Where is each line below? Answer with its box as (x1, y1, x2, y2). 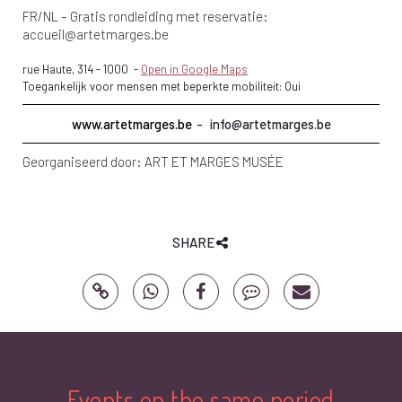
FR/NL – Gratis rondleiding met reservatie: (22, 8, 268, 25)
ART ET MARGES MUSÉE (144, 153, 284, 170)
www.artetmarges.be (71, 116, 192, 133)
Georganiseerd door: (22, 153, 144, 170)
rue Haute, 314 (22, 62, 96, 77)
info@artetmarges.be (209, 116, 331, 133)
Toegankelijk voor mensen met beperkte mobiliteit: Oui (22, 79, 301, 94)
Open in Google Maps (141, 62, 248, 77)
